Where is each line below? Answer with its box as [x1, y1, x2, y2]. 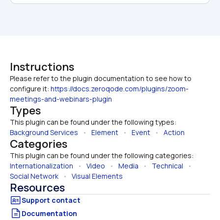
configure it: [10, 83, 51, 93]
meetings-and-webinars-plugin [10, 94, 112, 104]
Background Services [10, 127, 78, 137]
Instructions [10, 59, 74, 74]
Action [164, 127, 185, 137]
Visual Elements [72, 171, 123, 181]
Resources [10, 180, 65, 195]
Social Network [10, 171, 58, 181]
